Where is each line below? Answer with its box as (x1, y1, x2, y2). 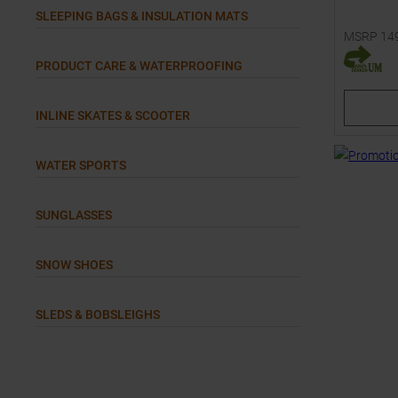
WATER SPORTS (36, 158, 126, 172)
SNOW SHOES (36, 258, 113, 272)
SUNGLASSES (36, 208, 112, 222)
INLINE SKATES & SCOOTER (36, 108, 190, 123)
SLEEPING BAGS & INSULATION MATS (36, 9, 248, 23)
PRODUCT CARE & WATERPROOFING (36, 59, 243, 73)
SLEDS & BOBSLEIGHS (36, 307, 160, 322)
